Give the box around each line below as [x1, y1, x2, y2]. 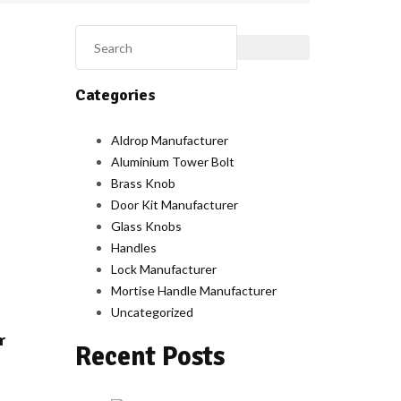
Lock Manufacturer [110, 261, 217, 277]
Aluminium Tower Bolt [110, 154, 235, 170]
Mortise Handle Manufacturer [110, 283, 277, 299]
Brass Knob [110, 175, 175, 192]
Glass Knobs [110, 218, 182, 235]
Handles [110, 240, 157, 256]
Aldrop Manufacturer [110, 132, 228, 149]
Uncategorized [110, 304, 193, 320]
